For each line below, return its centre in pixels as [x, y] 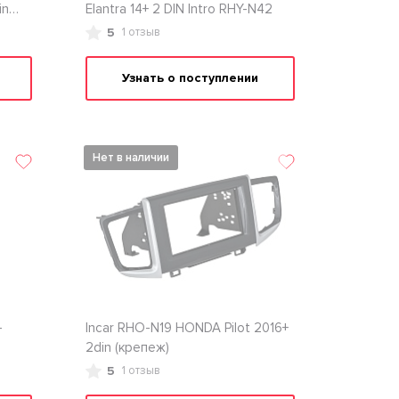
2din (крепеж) [127, 347]
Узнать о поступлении [190, 78]
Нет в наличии [130, 158]
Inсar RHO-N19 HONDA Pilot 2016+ [187, 328]
